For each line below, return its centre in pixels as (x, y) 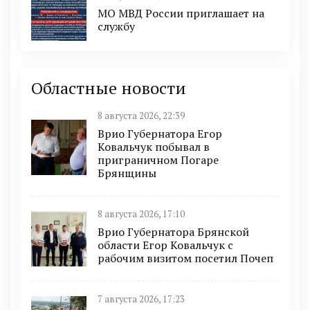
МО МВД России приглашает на (181, 13)
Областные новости (109, 88)
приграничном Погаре (158, 160)
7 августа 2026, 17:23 (141, 300)
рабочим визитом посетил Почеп (185, 258)
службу (116, 26)
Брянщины (127, 173)
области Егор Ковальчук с (165, 245)
